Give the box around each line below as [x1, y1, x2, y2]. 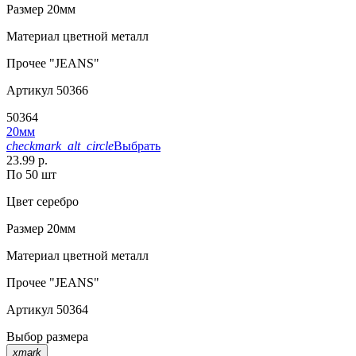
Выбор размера [6, 329, 88, 343]
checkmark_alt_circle [6, 138, 114, 153]
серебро [33, 194, 79, 208]
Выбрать [114, 138, 161, 153]
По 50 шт [6, 167, 56, 181]
